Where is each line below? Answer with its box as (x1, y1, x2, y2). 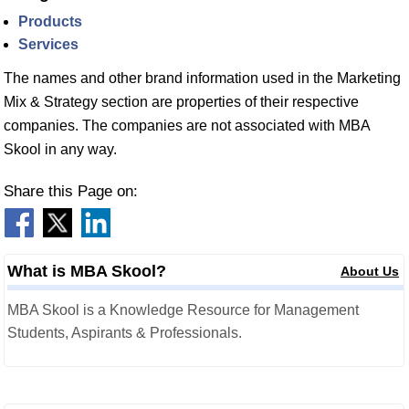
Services (18, 37, 79, 52)
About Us (341, 264, 400, 278)
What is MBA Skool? (7, 262, 166, 280)
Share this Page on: (4, 183, 138, 200)
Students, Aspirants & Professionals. (7, 325, 242, 341)
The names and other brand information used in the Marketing (4, 70, 401, 86)
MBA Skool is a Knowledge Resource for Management (7, 302, 359, 318)
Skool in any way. (4, 142, 117, 157)
